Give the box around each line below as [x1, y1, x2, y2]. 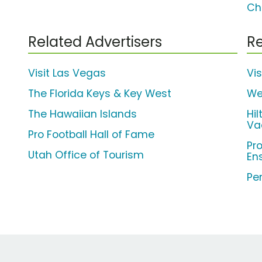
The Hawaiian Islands [28, 107, 137, 122]
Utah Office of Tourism [28, 148, 144, 163]
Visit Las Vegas [28, 66, 106, 81]
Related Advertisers [28, 32, 162, 52]
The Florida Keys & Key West [28, 87, 171, 101]
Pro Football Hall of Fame [28, 127, 154, 142]
